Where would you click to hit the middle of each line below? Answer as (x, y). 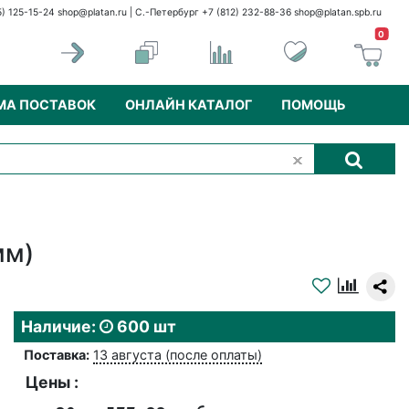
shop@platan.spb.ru (338, 13)
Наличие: (60, 327)
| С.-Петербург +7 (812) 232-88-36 (210, 13)
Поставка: (56, 355)
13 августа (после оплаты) (177, 355)
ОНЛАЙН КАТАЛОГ (189, 105)
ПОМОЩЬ (314, 105)
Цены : (52, 383)
